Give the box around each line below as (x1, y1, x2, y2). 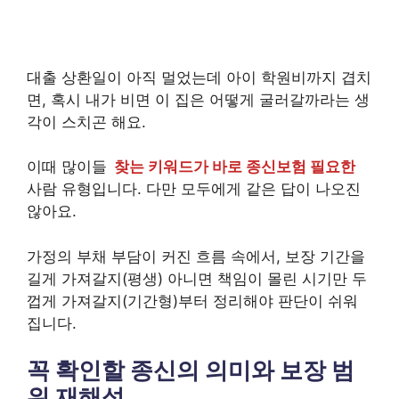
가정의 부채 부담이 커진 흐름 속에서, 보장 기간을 (27, 247, 365, 265)
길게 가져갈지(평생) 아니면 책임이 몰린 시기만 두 (27, 269, 367, 288)
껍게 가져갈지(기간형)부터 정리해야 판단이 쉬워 (27, 291, 358, 310)
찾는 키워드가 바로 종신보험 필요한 (114, 158, 355, 175)
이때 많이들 (27, 158, 111, 175)
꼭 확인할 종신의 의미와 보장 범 (27, 356, 354, 384)
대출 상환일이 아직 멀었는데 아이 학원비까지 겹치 (27, 68, 371, 86)
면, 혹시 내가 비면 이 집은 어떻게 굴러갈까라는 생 (27, 90, 370, 109)
